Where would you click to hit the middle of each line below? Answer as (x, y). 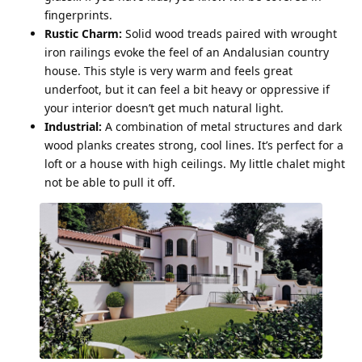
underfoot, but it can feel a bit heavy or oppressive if (187, 90)
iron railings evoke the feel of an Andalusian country (187, 53)
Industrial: (73, 127)
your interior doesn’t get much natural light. (164, 108)
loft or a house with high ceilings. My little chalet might (195, 164)
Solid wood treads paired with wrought (229, 34)
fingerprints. (78, 15)
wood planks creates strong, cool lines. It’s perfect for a (194, 145)
